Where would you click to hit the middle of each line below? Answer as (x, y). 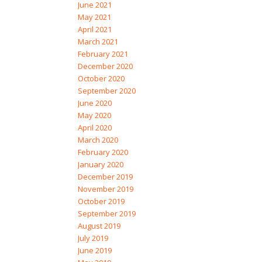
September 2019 (106, 214)
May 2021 (94, 17)
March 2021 (98, 42)
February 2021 (103, 54)
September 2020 (106, 91)
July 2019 (93, 238)
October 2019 (101, 201)
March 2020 (98, 140)
